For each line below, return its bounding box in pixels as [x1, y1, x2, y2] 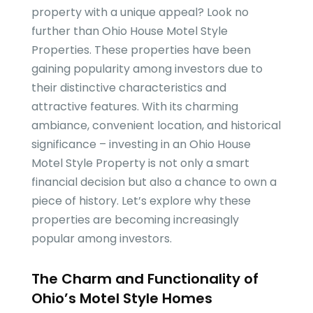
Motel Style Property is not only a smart [31, 155, 249, 172]
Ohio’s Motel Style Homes [31, 289, 212, 309]
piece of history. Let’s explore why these [31, 193, 251, 210]
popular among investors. [31, 231, 172, 247]
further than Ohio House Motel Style [31, 23, 228, 40]
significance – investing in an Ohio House [31, 136, 251, 153]
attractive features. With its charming [31, 99, 238, 115]
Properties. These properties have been [31, 42, 251, 59]
